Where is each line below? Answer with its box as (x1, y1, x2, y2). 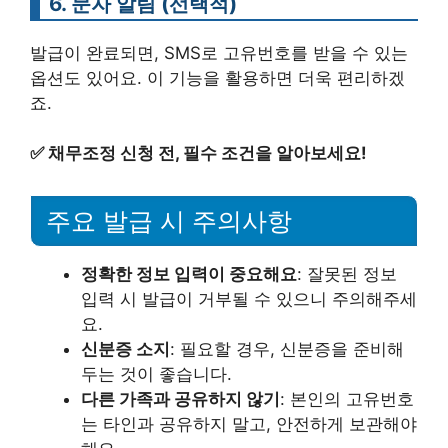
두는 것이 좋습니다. (81, 363, 232, 384)
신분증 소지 (81, 338, 170, 359)
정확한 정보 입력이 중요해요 (81, 263, 297, 284)
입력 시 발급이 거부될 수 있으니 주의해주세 (81, 288, 417, 309)
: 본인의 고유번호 (280, 388, 414, 409)
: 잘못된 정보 (297, 263, 397, 284)
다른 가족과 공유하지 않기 (81, 388, 280, 409)
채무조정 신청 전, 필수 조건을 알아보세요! (48, 143, 367, 163)
